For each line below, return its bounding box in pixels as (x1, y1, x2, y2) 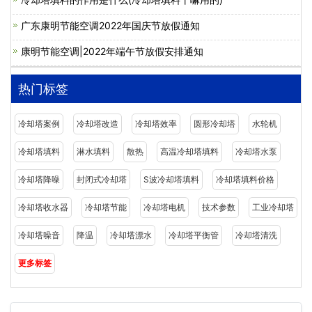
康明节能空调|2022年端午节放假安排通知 (21, 45, 203, 57)
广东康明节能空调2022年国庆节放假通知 (21, 19, 200, 31)
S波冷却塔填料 (143, 174, 199, 185)
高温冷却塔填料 (160, 146, 219, 157)
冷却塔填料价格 (216, 174, 274, 185)
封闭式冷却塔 (77, 174, 127, 185)
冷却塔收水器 (18, 202, 68, 212)
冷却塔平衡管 (169, 230, 219, 240)
